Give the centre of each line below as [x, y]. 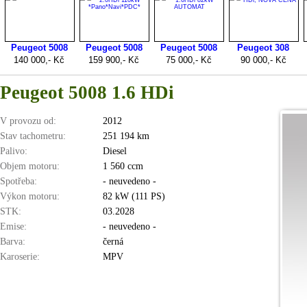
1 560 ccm [123, 166]
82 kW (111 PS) [134, 196]
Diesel [115, 151]
